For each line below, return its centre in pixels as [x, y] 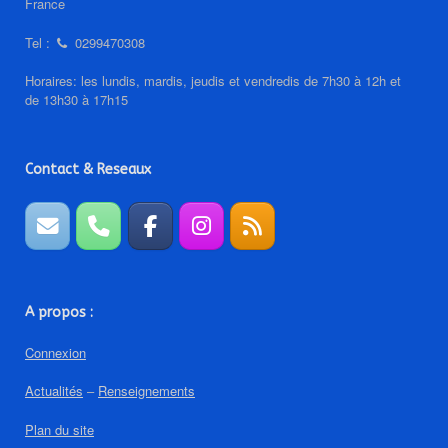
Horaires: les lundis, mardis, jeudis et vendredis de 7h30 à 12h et [213, 81]
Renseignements [146, 391]
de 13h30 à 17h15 [76, 100]
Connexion [55, 352]
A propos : [59, 312]
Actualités [54, 391]
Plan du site [59, 429]
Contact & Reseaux [88, 170]
